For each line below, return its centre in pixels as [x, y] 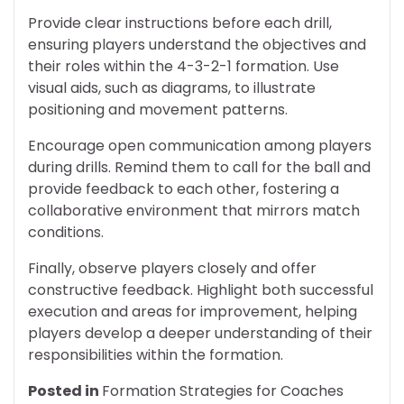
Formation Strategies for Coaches [223, 390]
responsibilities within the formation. [156, 354]
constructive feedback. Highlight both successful [201, 289]
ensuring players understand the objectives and [197, 44]
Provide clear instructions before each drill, [180, 23]
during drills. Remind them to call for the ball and [199, 167]
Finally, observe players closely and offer [172, 268]
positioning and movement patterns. [158, 109]
